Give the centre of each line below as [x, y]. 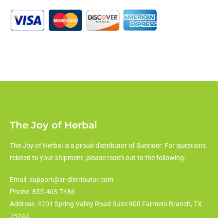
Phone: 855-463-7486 [42, 191]
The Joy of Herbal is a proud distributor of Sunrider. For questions [108, 145]
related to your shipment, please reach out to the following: [98, 157]
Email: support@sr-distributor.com [62, 179]
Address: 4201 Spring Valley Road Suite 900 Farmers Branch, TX [106, 204]
